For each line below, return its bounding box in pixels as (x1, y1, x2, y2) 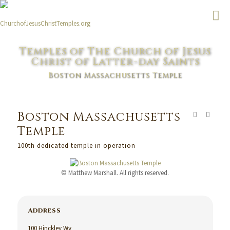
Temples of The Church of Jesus (19, 44, 211, 58)
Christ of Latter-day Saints (30, 54, 200, 68)
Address (27, 206, 61, 215)
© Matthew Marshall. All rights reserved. (61, 168, 169, 177)
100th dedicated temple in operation (17, 141, 136, 150)
